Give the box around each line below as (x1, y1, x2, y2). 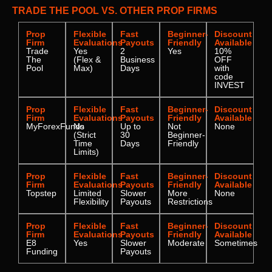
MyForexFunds (26, 121, 84, 131)
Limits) (73, 146, 99, 157)
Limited (73, 188, 101, 198)
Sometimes (214, 237, 258, 248)
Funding (26, 246, 58, 256)
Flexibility (73, 196, 109, 206)
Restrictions (167, 196, 212, 206)
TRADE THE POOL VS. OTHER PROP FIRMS (12, 5, 217, 16)
